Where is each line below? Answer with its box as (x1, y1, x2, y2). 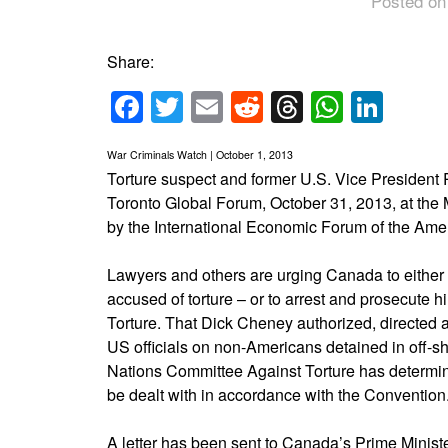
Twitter (183, 83, 277, 130)
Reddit (263, 83, 356, 130)
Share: (107, 50, 154, 74)
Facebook (143, 83, 284, 130)
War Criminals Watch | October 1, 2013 (107, 146, 293, 162)
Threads (303, 83, 422, 130)
